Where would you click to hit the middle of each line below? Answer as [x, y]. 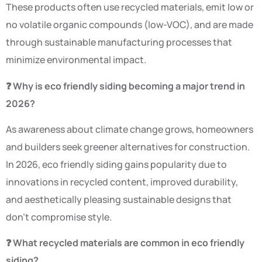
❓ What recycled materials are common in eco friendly [125, 243]
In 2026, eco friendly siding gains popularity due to [116, 165]
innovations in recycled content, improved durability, [122, 182]
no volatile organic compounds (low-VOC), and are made [130, 25]
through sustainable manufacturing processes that [119, 42]
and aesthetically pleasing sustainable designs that [119, 200]
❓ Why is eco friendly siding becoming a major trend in [125, 86]
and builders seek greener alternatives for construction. [128, 147]
